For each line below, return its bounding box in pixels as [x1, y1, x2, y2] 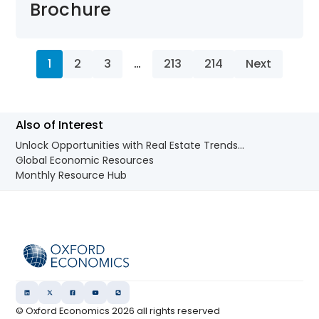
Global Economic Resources [16, 152, 155, 167]
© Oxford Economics [16, 305, 113, 318]
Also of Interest [16, 116, 104, 133]
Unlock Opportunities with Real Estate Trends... [16, 137, 245, 152]
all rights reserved [135, 305, 221, 318]
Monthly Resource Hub [16, 167, 127, 182]
